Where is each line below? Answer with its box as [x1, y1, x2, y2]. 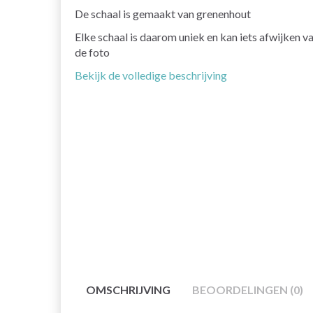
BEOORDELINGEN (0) [192, 282, 303, 296]
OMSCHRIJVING [86, 282, 170, 296]
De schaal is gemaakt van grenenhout [75, 7, 251, 21]
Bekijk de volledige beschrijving [75, 68, 227, 82]
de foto [75, 45, 110, 59]
